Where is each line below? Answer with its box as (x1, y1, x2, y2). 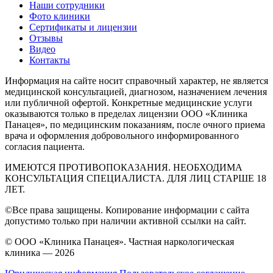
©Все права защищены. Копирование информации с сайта (5, 205, 249, 216)
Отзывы (29, 33, 63, 44)
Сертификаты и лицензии (29, 22, 137, 33)
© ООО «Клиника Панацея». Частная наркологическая (5, 236, 234, 247)
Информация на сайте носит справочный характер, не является (5, 76, 268, 87)
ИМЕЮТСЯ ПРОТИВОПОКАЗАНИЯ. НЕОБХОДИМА (5, 162, 243, 173)
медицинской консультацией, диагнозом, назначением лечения (5, 87, 267, 97)
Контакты (29, 55, 70, 66)
